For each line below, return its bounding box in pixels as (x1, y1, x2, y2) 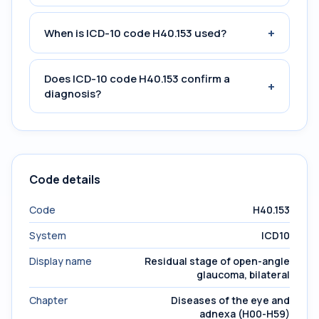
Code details (29, 172, 100, 187)
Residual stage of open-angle (145, 254, 290, 268)
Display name (29, 254, 92, 268)
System (29, 229, 66, 242)
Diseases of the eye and (171, 293, 290, 307)
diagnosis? (44, 86, 101, 101)
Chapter (29, 293, 68, 307)
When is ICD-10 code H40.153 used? (44, 25, 226, 41)
